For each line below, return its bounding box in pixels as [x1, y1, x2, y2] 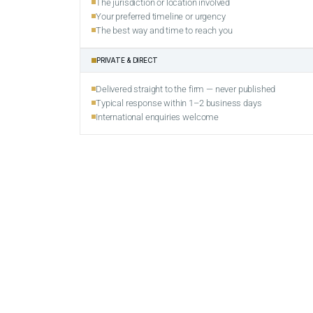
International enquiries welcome [96, 111, 219, 122]
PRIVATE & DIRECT [96, 55, 159, 64]
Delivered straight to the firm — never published [96, 83, 276, 94]
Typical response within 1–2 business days [96, 97, 262, 108]
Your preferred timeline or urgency [96, 10, 226, 22]
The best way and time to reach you [96, 24, 233, 36]
